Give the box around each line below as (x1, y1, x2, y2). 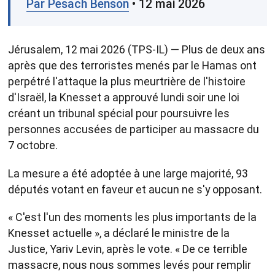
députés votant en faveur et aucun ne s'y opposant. (8, 182, 262, 196)
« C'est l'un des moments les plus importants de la (8, 211, 257, 224)
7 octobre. (8, 139, 58, 152)
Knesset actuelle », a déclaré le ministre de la (8, 227, 230, 240)
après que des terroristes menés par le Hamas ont (8, 59, 257, 72)
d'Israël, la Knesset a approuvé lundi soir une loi (8, 91, 239, 104)
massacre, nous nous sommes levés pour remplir (8, 258, 251, 272)
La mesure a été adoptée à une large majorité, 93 (8, 166, 248, 180)
